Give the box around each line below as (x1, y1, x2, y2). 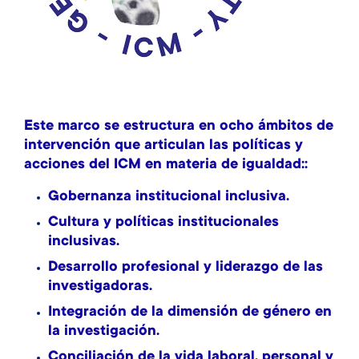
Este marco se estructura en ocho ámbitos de (24, 119, 333, 135)
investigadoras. (48, 279, 152, 295)
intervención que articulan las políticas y (24, 138, 303, 154)
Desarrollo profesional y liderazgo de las (48, 260, 323, 276)
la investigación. (48, 324, 159, 340)
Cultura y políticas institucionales (48, 215, 279, 231)
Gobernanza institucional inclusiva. (48, 189, 289, 205)
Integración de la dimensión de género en (48, 305, 332, 321)
